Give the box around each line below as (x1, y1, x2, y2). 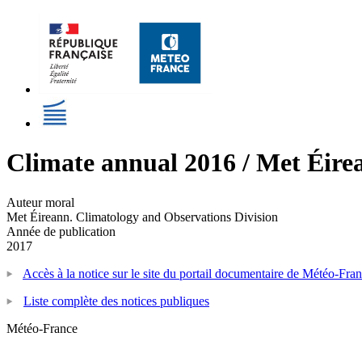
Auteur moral (6, 195, 74, 209)
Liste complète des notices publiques (23, 293, 209, 308)
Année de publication (6, 224, 116, 238)
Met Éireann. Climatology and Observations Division (6, 209, 278, 224)
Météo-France (6, 321, 78, 335)
